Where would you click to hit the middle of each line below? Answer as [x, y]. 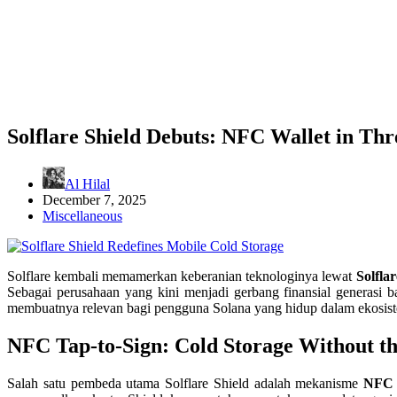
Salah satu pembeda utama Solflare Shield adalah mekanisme [186, 383]
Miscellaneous [82, 215]
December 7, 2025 [94, 199]
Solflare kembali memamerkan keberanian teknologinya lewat [182, 276]
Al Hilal [87, 183]
